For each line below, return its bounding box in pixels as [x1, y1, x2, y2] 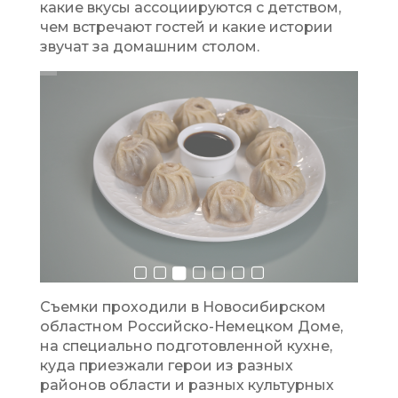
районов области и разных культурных [39, 376, 334, 394]
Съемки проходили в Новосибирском [39, 298, 326, 315]
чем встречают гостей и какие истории [39, 18, 333, 36]
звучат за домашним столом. [39, 37, 259, 55]
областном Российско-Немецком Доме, [39, 317, 343, 335]
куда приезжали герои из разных [39, 356, 293, 374]
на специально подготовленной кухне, [39, 337, 332, 354]
